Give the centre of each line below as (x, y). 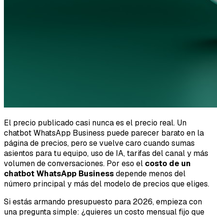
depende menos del (150, 173)
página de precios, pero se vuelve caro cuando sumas (99, 143)
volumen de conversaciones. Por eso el (74, 163)
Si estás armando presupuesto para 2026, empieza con (103, 201)
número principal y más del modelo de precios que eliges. (107, 184)
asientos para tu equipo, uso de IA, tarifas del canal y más (106, 153)
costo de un (168, 163)
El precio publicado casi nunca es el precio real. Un (95, 123)
